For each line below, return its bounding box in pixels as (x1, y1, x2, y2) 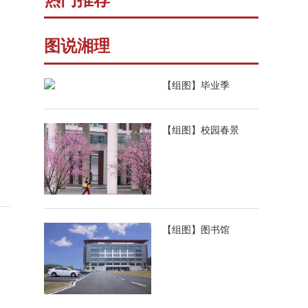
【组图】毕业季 (162, 81, 230, 91)
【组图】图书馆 (162, 225, 230, 236)
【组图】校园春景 (162, 126, 239, 136)
